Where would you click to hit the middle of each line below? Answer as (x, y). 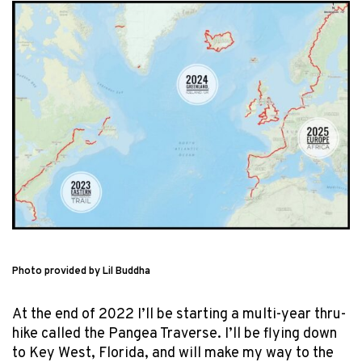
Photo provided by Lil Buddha (81, 271)
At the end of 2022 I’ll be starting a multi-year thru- (179, 314)
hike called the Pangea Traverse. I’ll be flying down (175, 334)
